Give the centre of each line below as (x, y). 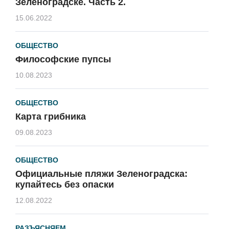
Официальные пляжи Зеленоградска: (101, 174)
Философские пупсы (63, 59)
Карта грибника (51, 117)
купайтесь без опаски (65, 185)
